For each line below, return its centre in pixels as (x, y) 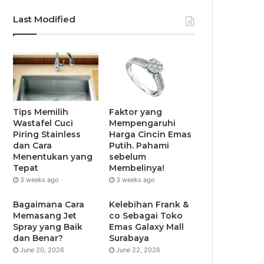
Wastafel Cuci (43, 123)
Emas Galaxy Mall (147, 227)
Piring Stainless (47, 135)
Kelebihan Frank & (149, 205)
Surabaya (131, 238)
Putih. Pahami (139, 146)
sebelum (128, 157)
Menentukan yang (53, 157)
